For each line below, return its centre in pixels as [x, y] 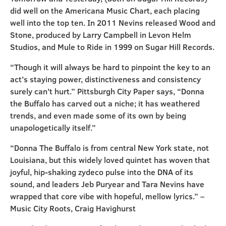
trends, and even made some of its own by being [98, 116]
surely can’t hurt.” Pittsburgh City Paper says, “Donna [107, 91]
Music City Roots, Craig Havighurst [73, 208]
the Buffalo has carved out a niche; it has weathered [105, 103]
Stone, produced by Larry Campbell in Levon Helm [101, 35]
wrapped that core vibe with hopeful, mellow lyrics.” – [107, 196]
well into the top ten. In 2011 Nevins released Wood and [113, 23]
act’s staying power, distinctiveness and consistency [105, 79]
